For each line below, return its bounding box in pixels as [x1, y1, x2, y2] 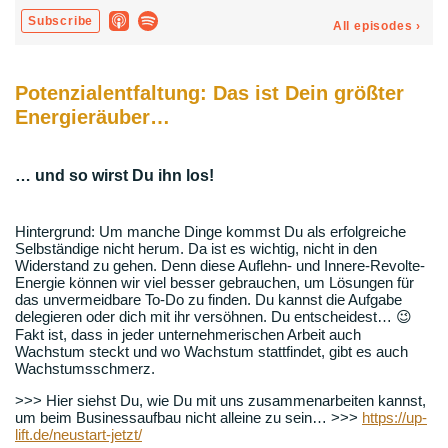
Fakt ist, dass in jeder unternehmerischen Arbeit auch [15, 325, 361, 343]
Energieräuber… [15, 105, 170, 128]
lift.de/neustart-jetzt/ [15, 425, 142, 443]
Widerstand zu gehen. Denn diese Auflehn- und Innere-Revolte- [15, 256, 425, 274]
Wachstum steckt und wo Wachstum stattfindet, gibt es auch [15, 342, 408, 360]
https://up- [362, 408, 427, 426]
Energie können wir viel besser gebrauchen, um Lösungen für [15, 273, 414, 291]
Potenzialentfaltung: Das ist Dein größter [15, 81, 404, 104]
